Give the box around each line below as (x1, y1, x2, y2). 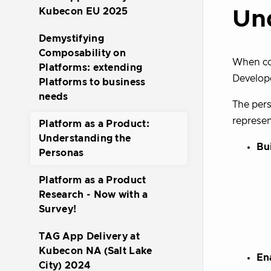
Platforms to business (39, 77, 146, 87)
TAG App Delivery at (39, 232, 140, 241)
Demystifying (39, 34, 104, 44)
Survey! (39, 204, 77, 214)
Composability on (39, 48, 126, 58)
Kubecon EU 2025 (39, 7, 128, 16)
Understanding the (39, 134, 131, 143)
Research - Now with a (39, 190, 148, 200)
